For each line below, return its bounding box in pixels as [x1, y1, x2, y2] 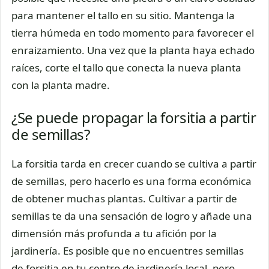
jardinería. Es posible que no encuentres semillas [11, 243, 244, 258]
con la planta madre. [11, 78, 110, 92]
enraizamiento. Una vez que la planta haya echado [11, 43, 255, 58]
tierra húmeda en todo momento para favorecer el [11, 26, 254, 40]
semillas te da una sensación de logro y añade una [11, 208, 252, 223]
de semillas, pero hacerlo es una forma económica [11, 174, 252, 188]
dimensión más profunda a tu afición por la [11, 226, 217, 240]
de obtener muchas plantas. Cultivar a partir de [11, 191, 237, 205]
